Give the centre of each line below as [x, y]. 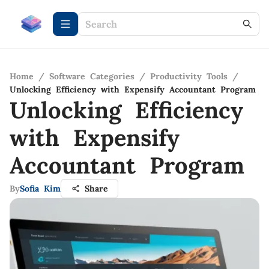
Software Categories [92, 76]
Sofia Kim [40, 189]
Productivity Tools [189, 76]
